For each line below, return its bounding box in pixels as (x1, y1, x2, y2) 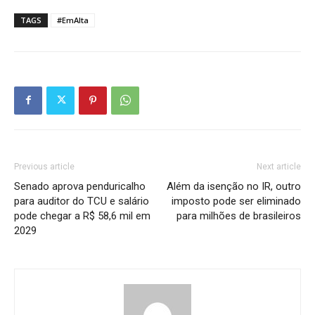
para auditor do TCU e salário (14, 194, 149, 207)
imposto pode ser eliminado (172, 194, 301, 207)
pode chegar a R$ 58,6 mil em (14, 209, 150, 222)
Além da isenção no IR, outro (167, 179, 301, 193)
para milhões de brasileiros (176, 209, 301, 222)
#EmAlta (57, 14, 89, 25)
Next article (257, 161, 301, 172)
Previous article (14, 161, 75, 172)
